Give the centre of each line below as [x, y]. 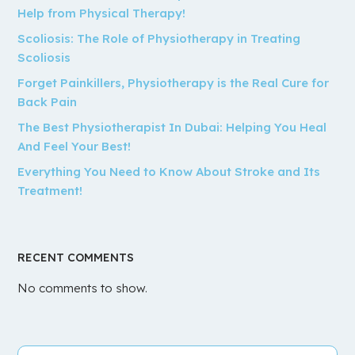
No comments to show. [83, 288]
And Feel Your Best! [74, 146]
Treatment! [50, 190]
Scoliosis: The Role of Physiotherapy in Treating [159, 38]
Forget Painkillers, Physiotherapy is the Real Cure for [174, 82]
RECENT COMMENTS [76, 257]
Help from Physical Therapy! [102, 13]
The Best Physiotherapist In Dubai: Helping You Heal [172, 127]
